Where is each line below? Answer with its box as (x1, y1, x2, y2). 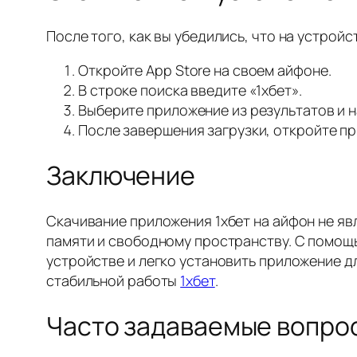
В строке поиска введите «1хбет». (78, 80, 302, 100)
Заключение (46, 158, 195, 194)
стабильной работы (46, 270, 181, 290)
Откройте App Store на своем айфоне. (78, 60, 331, 80)
